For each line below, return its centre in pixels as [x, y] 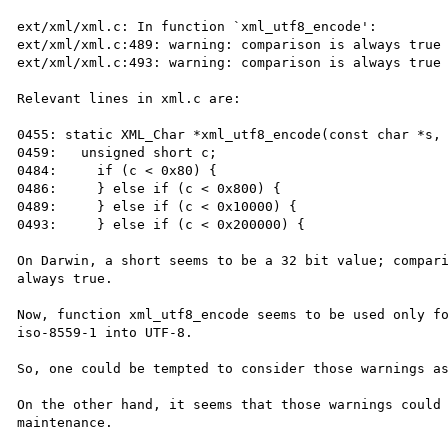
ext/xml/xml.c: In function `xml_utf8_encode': [197, 26]
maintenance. [65, 422]
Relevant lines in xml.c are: [129, 98]
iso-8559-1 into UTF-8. [105, 332]
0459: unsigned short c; [117, 152]
